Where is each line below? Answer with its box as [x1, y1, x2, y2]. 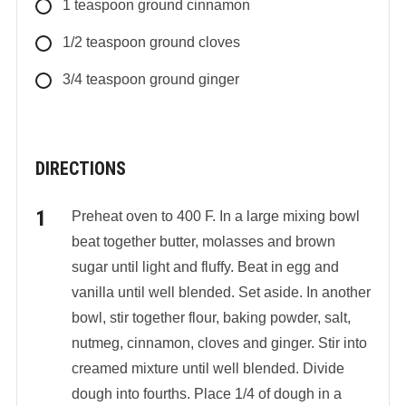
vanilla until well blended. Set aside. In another [71, 284, 371, 300]
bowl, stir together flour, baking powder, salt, [71, 309, 351, 325]
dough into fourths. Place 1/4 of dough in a [71, 385, 342, 401]
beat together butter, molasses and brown [71, 233, 335, 249]
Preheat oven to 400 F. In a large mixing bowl [71, 208, 360, 224]
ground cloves [149, 34, 240, 50]
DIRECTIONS [34, 157, 126, 179]
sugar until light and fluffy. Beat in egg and [71, 258, 339, 275]
